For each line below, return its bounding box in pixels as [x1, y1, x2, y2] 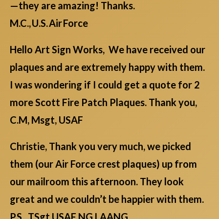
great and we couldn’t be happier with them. [10, 193, 206, 205]
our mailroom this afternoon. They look [10, 175, 184, 187]
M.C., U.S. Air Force [10, 17, 88, 29]
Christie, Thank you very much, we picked [10, 140, 191, 152]
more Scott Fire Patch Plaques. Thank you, [10, 96, 197, 108]
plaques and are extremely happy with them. [10, 61, 205, 73]
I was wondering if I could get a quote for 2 [10, 78, 200, 90]
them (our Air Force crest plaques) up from [10, 157, 197, 170]
